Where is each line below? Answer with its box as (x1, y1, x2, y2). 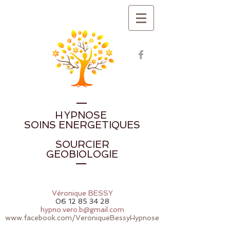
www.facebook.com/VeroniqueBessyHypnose (5, 214, 159, 222)
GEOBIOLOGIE (46, 148, 118, 160)
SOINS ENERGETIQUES (24, 119, 140, 131)
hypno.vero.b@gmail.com (40, 205, 124, 214)
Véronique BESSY (51, 189, 113, 197)
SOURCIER (55, 139, 109, 150)
